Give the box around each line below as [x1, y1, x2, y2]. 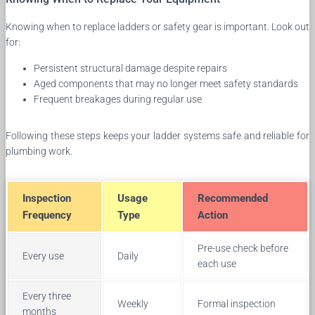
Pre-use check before [198, 242, 288, 254]
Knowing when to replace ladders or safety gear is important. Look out [6, 20, 309, 32]
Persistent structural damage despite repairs [34, 62, 227, 74]
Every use [22, 250, 64, 262]
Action [198, 208, 228, 221]
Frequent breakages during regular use [34, 93, 202, 105]
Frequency [22, 208, 72, 221]
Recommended [198, 191, 268, 205]
